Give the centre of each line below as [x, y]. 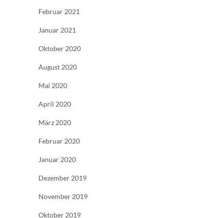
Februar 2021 [59, 11]
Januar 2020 [57, 159]
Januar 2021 [57, 30]
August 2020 [58, 67]
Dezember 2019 [63, 178]
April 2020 [55, 104]
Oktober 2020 [60, 48]
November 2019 [63, 196]
